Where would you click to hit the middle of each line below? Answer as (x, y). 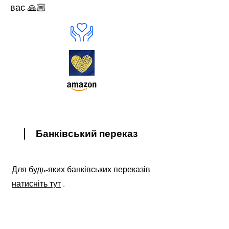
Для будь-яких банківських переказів (81, 169)
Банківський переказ (87, 134)
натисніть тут (36, 184)
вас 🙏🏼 (28, 8)
